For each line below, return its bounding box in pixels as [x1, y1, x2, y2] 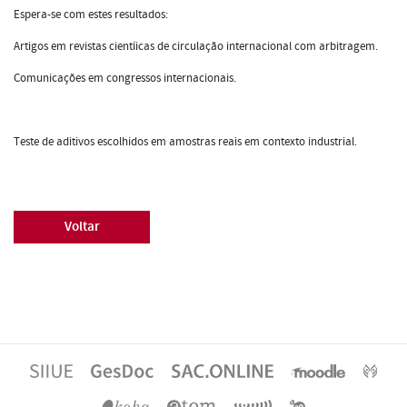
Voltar [64, 217, 100, 235]
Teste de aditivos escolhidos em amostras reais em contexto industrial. [14, 133, 357, 150]
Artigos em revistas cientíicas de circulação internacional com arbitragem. [14, 37, 378, 55]
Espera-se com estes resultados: [14, 5, 168, 23]
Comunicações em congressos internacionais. [14, 69, 236, 86]
